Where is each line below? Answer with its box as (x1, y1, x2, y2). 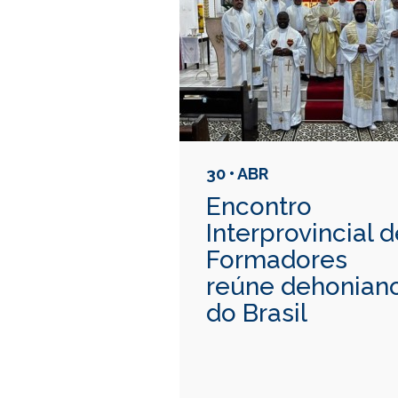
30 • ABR (206, 163, 268, 183)
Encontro (206, 191, 312, 221)
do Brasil (206, 298, 307, 328)
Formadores (206, 244, 347, 275)
